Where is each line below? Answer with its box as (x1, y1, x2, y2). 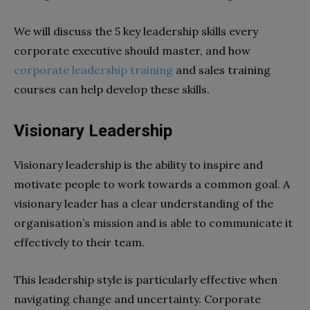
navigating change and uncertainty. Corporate (14, 291, 261, 306)
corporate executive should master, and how (14, 43, 250, 57)
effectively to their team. (14, 235, 147, 249)
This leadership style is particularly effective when (14, 272, 277, 286)
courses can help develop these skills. (14, 82, 210, 96)
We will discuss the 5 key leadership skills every (14, 24, 258, 38)
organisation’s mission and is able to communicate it (14, 215, 293, 230)
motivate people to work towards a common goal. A (14, 176, 290, 191)
